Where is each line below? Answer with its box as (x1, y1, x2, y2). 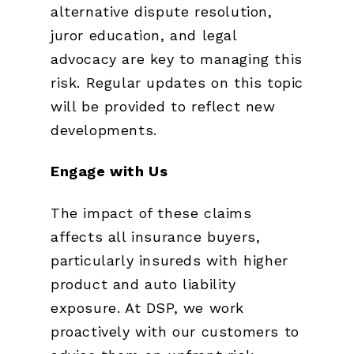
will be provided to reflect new (51, 97, 276, 115)
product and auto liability (51, 275, 236, 292)
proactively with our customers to (51, 322, 299, 340)
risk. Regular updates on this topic (51, 73, 304, 91)
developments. (51, 121, 157, 138)
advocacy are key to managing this (51, 50, 303, 67)
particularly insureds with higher (51, 251, 288, 269)
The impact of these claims (51, 204, 252, 221)
